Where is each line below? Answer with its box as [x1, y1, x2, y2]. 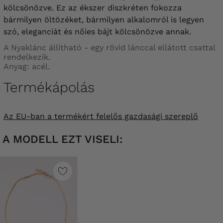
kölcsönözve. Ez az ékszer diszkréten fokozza [3, 2, 182, 12]
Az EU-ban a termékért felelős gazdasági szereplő [3, 111, 198, 121]
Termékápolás [3, 79, 95, 96]
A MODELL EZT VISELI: [2, 132, 123, 145]
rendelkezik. [3, 52, 50, 62]
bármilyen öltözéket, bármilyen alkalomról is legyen [3, 14, 204, 24]
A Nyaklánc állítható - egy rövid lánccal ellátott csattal [3, 42, 215, 52]
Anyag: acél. [3, 61, 50, 71]
